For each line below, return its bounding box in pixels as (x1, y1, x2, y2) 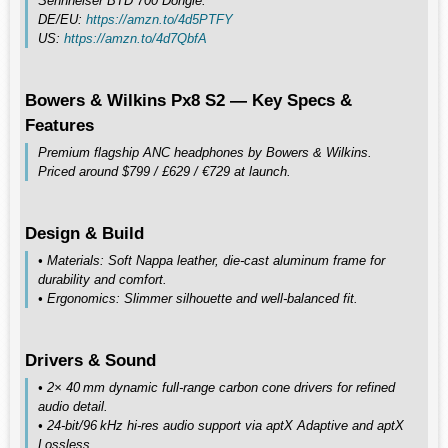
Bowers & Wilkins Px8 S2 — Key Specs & (25, 90, 352, 110)
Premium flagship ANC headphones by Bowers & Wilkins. (38, 145, 372, 160)
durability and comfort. (38, 272, 167, 287)
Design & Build (25, 223, 144, 243)
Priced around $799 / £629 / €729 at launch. (38, 164, 291, 179)
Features (25, 115, 94, 135)
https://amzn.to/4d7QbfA (64, 31, 207, 46)
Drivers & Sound (25, 350, 156, 370)
